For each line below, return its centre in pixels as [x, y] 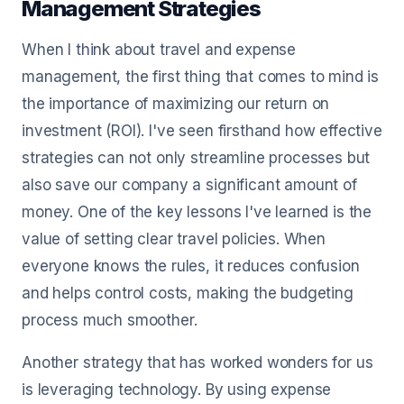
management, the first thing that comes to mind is [201, 77]
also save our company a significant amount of [189, 185]
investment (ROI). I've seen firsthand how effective [202, 131]
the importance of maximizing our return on [176, 104]
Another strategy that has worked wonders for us [197, 363]
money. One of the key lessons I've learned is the [197, 212]
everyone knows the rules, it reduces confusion [191, 266]
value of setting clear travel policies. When [174, 239]
